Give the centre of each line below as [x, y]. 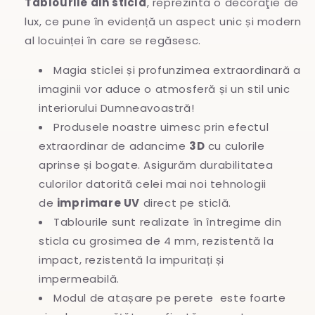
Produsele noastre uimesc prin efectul [161, 127]
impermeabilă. [79, 278]
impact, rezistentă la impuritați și [132, 259]
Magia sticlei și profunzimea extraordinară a [177, 70]
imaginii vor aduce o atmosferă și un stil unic [165, 89]
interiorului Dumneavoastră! [117, 108]
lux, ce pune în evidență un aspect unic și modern [163, 21]
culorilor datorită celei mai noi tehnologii [153, 184]
